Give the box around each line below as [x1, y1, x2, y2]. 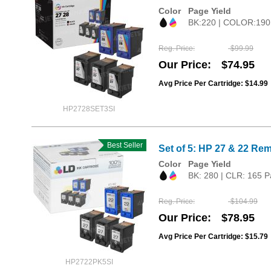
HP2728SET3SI [63, 105, 115, 113]
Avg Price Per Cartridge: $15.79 [158, 232, 268, 241]
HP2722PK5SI [65, 258, 113, 266]
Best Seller [105, 141, 140, 149]
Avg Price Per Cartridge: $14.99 [158, 79, 268, 88]
